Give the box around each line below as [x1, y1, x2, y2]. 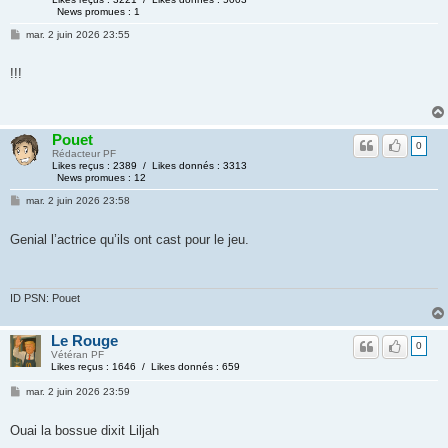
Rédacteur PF [52, 148, 116, 160]
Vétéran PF [51, 348, 105, 360]
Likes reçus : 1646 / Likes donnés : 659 [51, 360, 241, 372]
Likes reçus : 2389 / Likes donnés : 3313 [52, 160, 247, 172]
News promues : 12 [57, 172, 147, 184]
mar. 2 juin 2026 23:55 [25, 29, 130, 41]
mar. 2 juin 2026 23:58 [25, 195, 130, 207]
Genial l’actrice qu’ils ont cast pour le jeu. [10, 232, 249, 248]
